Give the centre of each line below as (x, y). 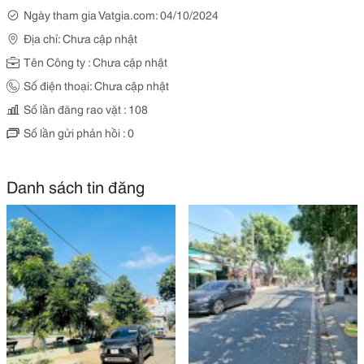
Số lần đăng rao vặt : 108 (86, 109)
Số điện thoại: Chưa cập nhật (96, 85)
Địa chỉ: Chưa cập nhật (80, 38)
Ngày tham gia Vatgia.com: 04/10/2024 (121, 15)
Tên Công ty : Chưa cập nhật (95, 62)
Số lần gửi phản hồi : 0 (79, 132)
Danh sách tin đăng (76, 186)
